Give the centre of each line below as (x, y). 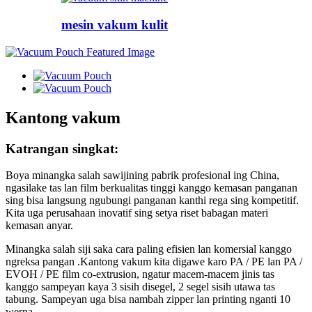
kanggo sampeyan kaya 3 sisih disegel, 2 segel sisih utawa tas (140, 287)
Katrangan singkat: (62, 148)
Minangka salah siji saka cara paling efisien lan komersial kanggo (149, 249)
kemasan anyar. (39, 226)
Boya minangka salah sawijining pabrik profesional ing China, (142, 175)
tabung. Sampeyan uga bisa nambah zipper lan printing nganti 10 (148, 299)
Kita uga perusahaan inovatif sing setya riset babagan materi (137, 213)
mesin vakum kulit (115, 25)
